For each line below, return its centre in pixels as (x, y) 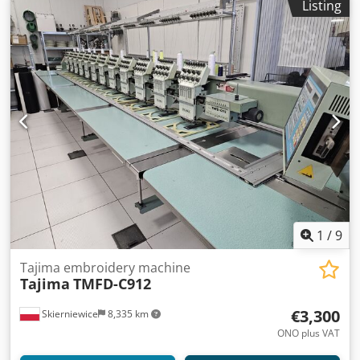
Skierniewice (69, 313)
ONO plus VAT (309, 333)
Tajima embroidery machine (105, 267)
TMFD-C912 (112, 283)
